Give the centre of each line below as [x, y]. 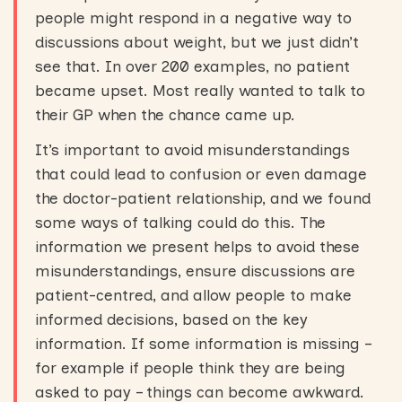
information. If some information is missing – [203, 344]
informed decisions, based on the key [171, 319]
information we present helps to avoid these [197, 247]
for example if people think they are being [190, 368]
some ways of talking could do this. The [180, 223]
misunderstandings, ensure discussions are [195, 271]
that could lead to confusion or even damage [201, 174]
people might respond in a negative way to [193, 18]
